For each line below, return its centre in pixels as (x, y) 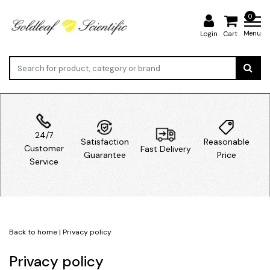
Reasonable (226, 141)
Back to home (33, 232)
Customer (44, 148)
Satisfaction (105, 141)
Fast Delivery (165, 149)
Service (44, 161)
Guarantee (105, 155)
